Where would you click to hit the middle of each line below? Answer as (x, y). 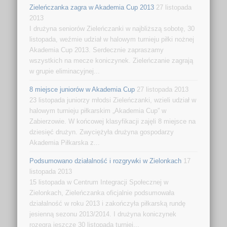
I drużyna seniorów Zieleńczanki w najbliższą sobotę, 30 (112, 28)
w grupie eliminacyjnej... (65, 71)
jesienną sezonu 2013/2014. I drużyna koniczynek (103, 214)
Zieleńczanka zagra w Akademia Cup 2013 (92, 7)
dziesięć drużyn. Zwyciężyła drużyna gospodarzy (102, 132)
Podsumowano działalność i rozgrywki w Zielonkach (106, 161)
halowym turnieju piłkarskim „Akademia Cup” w (98, 110)
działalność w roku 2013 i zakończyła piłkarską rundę (108, 203)
